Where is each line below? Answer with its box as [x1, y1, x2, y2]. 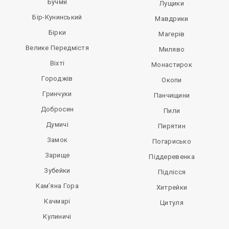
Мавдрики [155, 15, 189, 22]
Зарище [44, 151, 70, 159]
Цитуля [160, 199, 184, 207]
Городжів [41, 75, 73, 82]
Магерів [158, 30, 185, 38]
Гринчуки [42, 90, 72, 98]
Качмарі [44, 197, 71, 205]
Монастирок [151, 61, 192, 68]
